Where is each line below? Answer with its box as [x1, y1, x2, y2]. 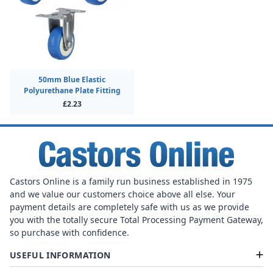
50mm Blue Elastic [38, 74, 105, 85]
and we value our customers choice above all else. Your [10, 188, 235, 200]
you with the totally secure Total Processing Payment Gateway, [10, 213, 263, 225]
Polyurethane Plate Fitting [23, 85, 121, 96]
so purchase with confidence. [10, 226, 129, 238]
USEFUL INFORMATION [10, 249, 111, 261]
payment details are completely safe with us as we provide [10, 200, 249, 213]
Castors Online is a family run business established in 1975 [10, 175, 252, 187]
